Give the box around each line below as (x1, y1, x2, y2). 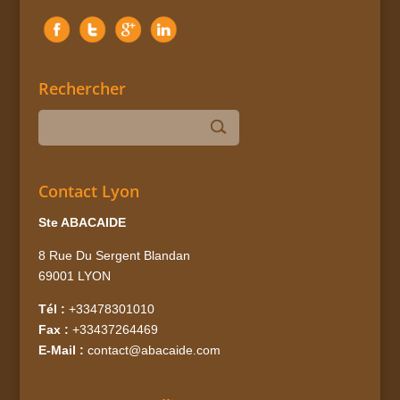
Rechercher (37, 78, 126, 100)
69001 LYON (37, 268, 111, 283)
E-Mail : (37, 342, 84, 357)
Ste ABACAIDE (37, 214, 126, 229)
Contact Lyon (37, 179, 139, 202)
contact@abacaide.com (87, 342, 221, 357)
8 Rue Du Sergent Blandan (37, 247, 190, 262)
